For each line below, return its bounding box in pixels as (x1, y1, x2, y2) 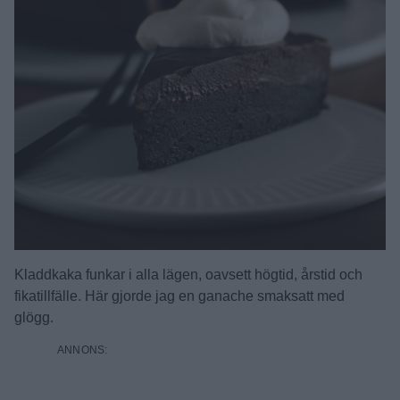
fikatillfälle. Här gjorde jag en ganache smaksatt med (14, 288, 345, 304)
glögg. (14, 310, 54, 325)
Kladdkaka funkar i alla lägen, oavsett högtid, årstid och (14, 267, 362, 282)
